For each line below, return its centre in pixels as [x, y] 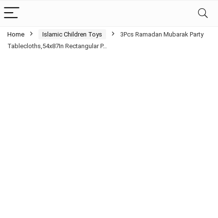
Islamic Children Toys [72, 34]
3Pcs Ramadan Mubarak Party [162, 34]
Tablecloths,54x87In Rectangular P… [57, 46]
